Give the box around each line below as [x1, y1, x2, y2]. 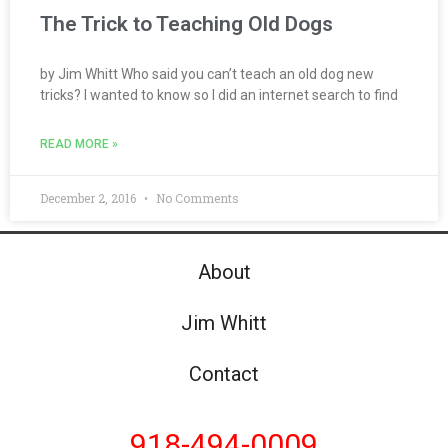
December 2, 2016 [40, 190, 139, 207]
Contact [189, 362, 259, 387]
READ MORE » [40, 137, 118, 152]
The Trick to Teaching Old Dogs [40, 12, 333, 37]
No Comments [153, 190, 239, 207]
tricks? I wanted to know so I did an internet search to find [40, 87, 398, 104]
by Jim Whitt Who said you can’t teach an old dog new [40, 66, 374, 83]
